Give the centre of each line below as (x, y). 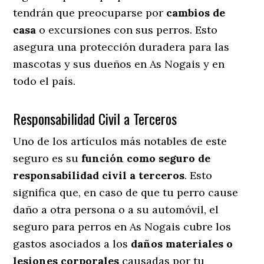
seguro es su (47, 158)
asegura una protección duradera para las (121, 47)
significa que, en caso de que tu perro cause (126, 192)
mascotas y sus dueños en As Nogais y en (119, 64)
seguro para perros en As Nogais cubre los (122, 226)
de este (207, 141)
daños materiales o (182, 243)
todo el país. (44, 81)
